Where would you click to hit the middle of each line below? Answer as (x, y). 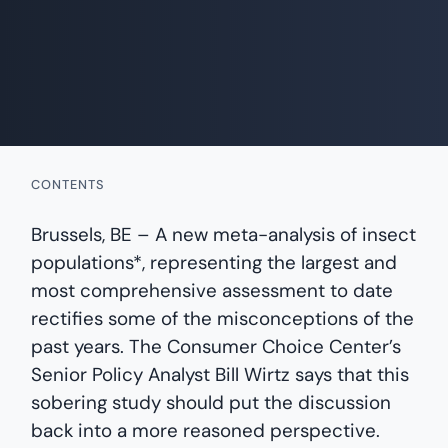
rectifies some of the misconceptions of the (223, 318)
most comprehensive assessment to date (212, 290)
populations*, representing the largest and (214, 262)
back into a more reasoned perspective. (206, 430)
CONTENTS (68, 184)
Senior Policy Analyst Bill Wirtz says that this (220, 374)
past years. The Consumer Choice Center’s (216, 346)
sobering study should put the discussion (211, 402)
